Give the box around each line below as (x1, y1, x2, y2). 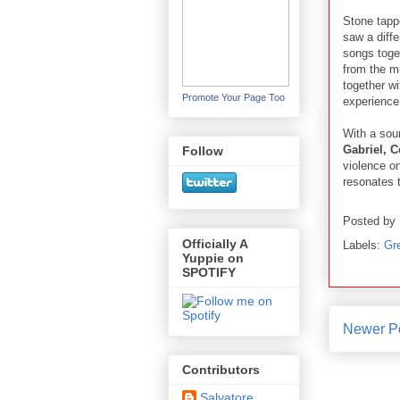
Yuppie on (182, 250, 244, 265)
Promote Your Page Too (182, 92, 285, 104)
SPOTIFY (182, 264, 236, 279)
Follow (182, 144, 223, 159)
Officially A (182, 236, 248, 251)
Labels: (343, 237, 384, 252)
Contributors (182, 362, 260, 378)
